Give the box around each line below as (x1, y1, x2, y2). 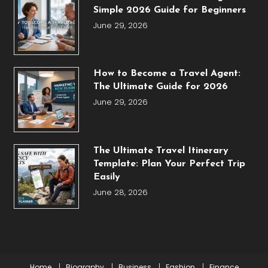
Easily (93, 172, 120, 182)
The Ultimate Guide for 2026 (93, 82, 228, 92)
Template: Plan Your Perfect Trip (93, 159, 245, 169)
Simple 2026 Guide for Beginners (93, 5, 246, 15)
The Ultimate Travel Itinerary (93, 145, 229, 156)
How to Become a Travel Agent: (93, 69, 240, 79)
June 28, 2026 (93, 186, 148, 198)
